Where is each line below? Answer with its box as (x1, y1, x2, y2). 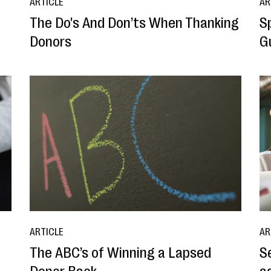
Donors (29, 33, 71, 50)
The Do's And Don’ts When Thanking (29, 14, 239, 31)
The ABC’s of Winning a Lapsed (29, 244, 211, 261)
